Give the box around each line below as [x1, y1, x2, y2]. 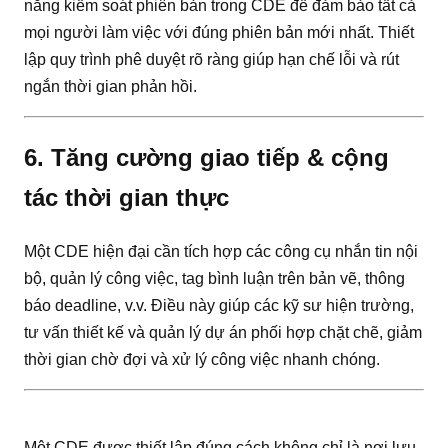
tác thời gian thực [24, 183, 229, 211]
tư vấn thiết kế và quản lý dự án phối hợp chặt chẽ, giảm [24, 323, 422, 341]
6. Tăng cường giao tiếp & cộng [24, 143, 389, 171]
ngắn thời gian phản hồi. [24, 78, 197, 96]
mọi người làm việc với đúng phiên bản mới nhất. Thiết [24, 24, 414, 42]
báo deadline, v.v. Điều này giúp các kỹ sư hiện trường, [24, 296, 414, 314]
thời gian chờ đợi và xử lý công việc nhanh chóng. [24, 350, 380, 368]
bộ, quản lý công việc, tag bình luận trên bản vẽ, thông [24, 269, 405, 287]
